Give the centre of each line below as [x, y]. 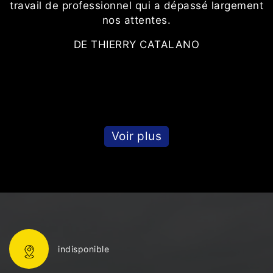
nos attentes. [136, 20]
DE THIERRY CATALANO [136, 45]
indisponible [83, 249]
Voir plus [136, 136]
